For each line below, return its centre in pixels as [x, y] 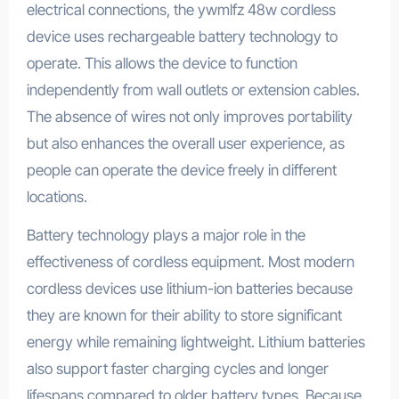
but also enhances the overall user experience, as [185, 144]
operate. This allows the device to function [162, 64]
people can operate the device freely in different [181, 171]
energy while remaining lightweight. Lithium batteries [195, 342]
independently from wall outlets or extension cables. [193, 90]
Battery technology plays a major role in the [166, 236]
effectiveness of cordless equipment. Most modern [190, 262]
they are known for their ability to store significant [184, 316]
